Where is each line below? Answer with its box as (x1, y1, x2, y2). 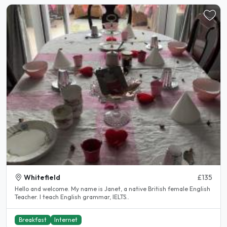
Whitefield (24, 173, 60, 182)
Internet (54, 216, 78, 224)
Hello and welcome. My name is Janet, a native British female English (15, 185, 210, 193)
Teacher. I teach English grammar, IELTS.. (15, 193, 129, 201)
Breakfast (18, 216, 47, 224)
